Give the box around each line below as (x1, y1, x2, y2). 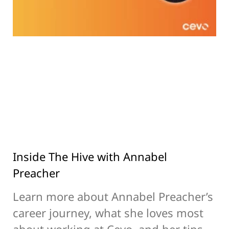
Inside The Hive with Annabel (13, 148, 167, 164)
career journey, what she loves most (13, 204, 203, 220)
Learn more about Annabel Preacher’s (13, 188, 213, 204)
